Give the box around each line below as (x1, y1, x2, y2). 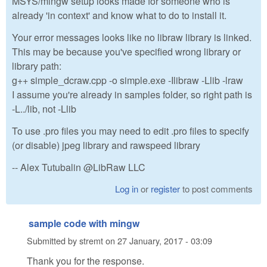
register (151, 182, 181, 195)
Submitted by (27, 234, 79, 247)
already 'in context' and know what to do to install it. (12, 8, 226, 23)
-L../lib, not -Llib (12, 102, 76, 116)
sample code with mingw (29, 216, 139, 230)
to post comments (180, 182, 253, 195)
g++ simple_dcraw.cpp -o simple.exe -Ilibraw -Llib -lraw (12, 73, 243, 88)
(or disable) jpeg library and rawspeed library (12, 138, 200, 153)
